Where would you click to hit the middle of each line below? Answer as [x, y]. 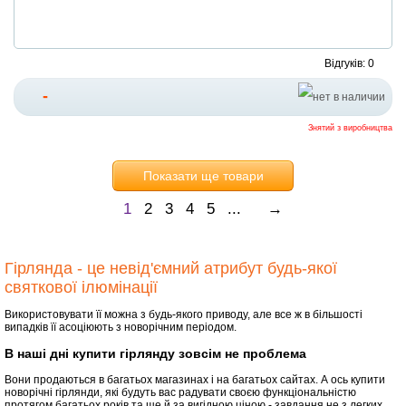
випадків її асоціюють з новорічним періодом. [121, 328]
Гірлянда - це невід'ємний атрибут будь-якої [171, 269]
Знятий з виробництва [350, 128]
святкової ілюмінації [81, 288]
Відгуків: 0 [349, 64]
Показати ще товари [203, 176]
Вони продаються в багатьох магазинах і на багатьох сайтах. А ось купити [195, 380]
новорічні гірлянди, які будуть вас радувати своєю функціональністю [180, 393]
